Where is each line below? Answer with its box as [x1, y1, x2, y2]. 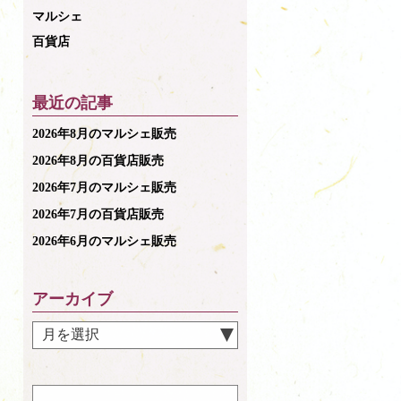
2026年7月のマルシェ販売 [32, 181, 176, 195]
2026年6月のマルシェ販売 [32, 235, 176, 249]
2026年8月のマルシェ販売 [32, 127, 189, 141]
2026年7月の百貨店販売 [32, 208, 164, 222]
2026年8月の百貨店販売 [32, 154, 164, 168]
